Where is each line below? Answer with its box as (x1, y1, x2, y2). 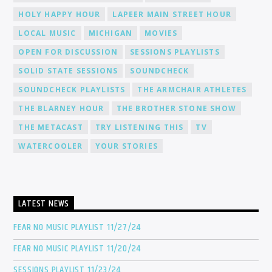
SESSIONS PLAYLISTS (130, 46, 220, 57)
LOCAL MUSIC (18, 27, 76, 38)
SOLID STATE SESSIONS (18, 65, 118, 76)
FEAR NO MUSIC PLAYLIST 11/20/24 (13, 241, 141, 257)
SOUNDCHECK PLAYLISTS (18, 84, 126, 95)
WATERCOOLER (18, 140, 83, 151)
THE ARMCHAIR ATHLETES (137, 84, 247, 95)
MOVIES (144, 27, 178, 38)
